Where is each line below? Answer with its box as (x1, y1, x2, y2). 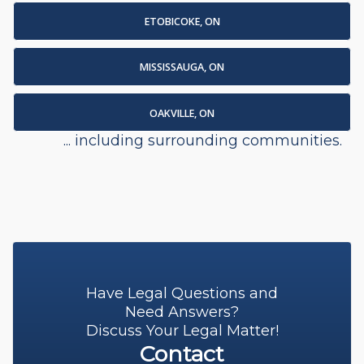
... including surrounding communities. (63, 132, 342, 150)
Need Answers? (125, 303, 239, 322)
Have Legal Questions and (86, 284, 278, 303)
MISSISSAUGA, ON (140, 60, 224, 75)
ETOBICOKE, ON (144, 15, 220, 29)
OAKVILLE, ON (149, 106, 214, 120)
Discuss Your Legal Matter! (85, 322, 279, 340)
